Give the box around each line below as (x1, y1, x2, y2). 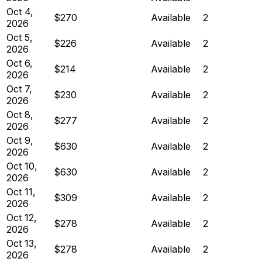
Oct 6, (6, 57, 33, 69)
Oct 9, (6, 134, 33, 146)
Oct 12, (6, 211, 37, 223)
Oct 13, (6, 237, 37, 249)
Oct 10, (6, 160, 37, 172)
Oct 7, (6, 82, 32, 95)
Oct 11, (6, 185, 36, 198)
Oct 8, (6, 108, 33, 120)
